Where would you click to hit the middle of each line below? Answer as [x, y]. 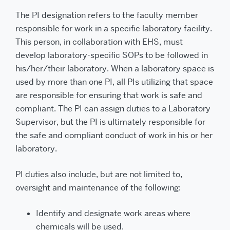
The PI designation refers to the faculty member [107, 15]
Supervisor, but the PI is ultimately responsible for [110, 122]
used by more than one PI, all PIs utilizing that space [114, 82]
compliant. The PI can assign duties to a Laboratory [113, 109]
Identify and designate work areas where [113, 213]
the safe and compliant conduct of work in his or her [114, 135]
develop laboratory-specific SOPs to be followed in [112, 55]
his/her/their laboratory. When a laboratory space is [115, 69]
